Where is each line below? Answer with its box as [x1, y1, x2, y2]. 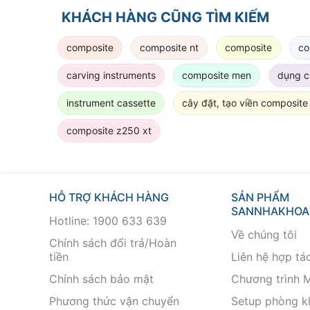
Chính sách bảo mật [49, 271, 154, 286]
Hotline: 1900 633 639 [49, 213, 167, 228]
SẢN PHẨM [230, 190, 289, 204]
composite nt [140, 41, 199, 53]
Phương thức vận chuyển [49, 293, 179, 308]
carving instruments [66, 69, 156, 81]
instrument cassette [66, 96, 156, 109]
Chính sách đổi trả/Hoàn [49, 235, 176, 250]
